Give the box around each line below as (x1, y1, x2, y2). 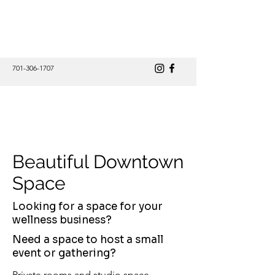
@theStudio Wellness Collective (25, 95, 145, 106)
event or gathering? (12, 247, 116, 260)
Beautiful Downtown (12, 151, 184, 172)
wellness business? (12, 214, 112, 227)
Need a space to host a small (12, 233, 163, 246)
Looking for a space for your (12, 200, 163, 213)
